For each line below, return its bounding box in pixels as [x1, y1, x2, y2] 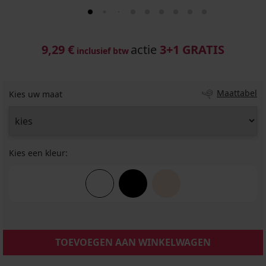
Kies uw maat [9, 88, 62, 100]
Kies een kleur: [9, 147, 68, 159]
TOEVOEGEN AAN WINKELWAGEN [55, 236, 211, 249]
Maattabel [217, 87, 257, 99]
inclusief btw [77, 45, 129, 56]
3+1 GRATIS [160, 42, 224, 58]
